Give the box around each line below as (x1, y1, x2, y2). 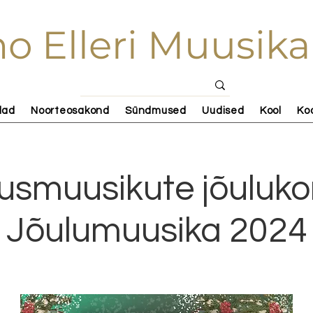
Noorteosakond (31, 105, 110, 116)
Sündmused (125, 105, 187, 116)
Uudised (202, 105, 245, 116)
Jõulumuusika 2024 (6, 213, 307, 249)
